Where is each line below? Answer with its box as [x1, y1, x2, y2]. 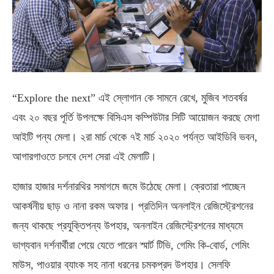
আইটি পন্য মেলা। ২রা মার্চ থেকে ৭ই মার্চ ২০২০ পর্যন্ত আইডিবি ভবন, [12, 130, 257, 143]
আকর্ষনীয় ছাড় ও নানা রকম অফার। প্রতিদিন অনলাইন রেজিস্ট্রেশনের [12, 199, 253, 212]
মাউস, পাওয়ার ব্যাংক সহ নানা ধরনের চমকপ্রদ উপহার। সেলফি [12, 258, 231, 271]
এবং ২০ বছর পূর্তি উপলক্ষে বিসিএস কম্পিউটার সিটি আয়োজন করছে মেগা [12, 111, 259, 124]
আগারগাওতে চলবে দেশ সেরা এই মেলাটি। [12, 150, 157, 163]
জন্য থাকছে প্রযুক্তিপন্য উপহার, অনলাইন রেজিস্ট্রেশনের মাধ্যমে [12, 219, 243, 232]
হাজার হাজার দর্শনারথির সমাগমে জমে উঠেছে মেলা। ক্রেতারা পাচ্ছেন [12, 180, 245, 193]
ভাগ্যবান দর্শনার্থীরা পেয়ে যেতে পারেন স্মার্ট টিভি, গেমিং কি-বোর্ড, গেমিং [12, 239, 250, 251]
